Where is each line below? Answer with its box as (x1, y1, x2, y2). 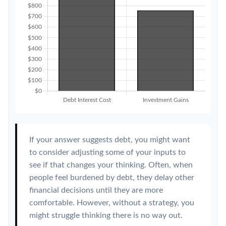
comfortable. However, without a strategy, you (29, 199, 194, 207)
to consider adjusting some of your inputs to (29, 148, 186, 156)
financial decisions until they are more (29, 186, 163, 194)
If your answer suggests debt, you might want (29, 136, 190, 144)
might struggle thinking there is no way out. (29, 211, 183, 219)
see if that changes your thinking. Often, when (29, 161, 193, 169)
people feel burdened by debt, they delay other (29, 174, 194, 182)
